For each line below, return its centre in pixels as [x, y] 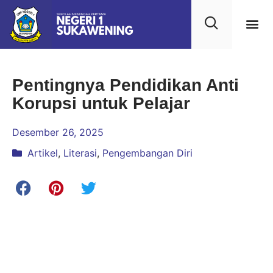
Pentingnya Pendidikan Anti [126, 85]
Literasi [80, 153]
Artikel [43, 153]
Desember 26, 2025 [58, 132]
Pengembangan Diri [147, 153]
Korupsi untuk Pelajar [101, 103]
